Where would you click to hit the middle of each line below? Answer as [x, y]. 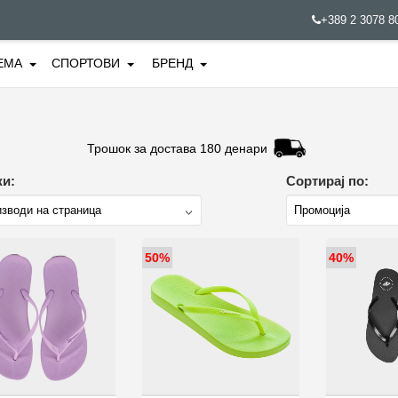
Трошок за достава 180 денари [177, 148]
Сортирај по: [327, 181]
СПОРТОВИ [86, 63]
